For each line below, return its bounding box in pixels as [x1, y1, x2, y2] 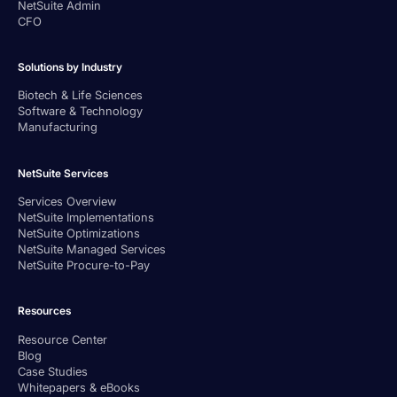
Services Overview [18, 193, 116, 208]
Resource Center [18, 331, 107, 346]
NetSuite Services [18, 166, 108, 180]
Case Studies [18, 363, 88, 378]
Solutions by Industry [18, 60, 122, 74]
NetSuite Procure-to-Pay [18, 257, 150, 272]
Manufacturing [18, 120, 97, 135]
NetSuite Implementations [18, 209, 154, 224]
